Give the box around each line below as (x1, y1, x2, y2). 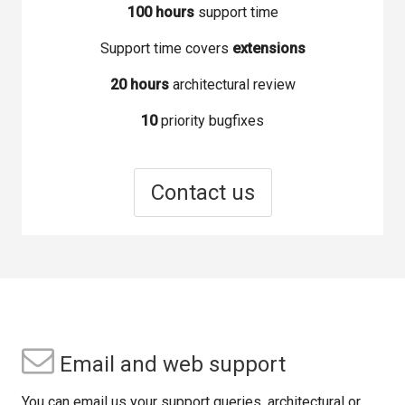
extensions (231, 39, 306, 57)
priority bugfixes (157, 111, 264, 129)
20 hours (109, 75, 169, 93)
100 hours (127, 3, 194, 21)
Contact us (150, 179, 255, 205)
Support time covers (99, 39, 232, 57)
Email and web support (54, 351, 286, 377)
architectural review (168, 75, 296, 93)
